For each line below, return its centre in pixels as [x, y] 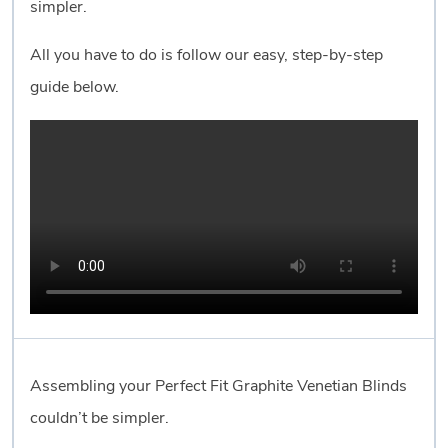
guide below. [74, 87]
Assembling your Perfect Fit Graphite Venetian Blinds [218, 386]
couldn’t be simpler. [99, 418]
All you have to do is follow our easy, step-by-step [206, 55]
